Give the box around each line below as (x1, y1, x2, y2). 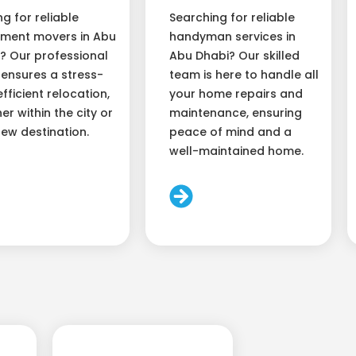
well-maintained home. (168, 143, 304, 160)
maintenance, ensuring (168, 105, 302, 122)
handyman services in (168, 29, 296, 45)
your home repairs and (168, 86, 303, 103)
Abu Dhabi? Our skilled (168, 48, 300, 64)
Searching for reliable (168, 10, 295, 26)
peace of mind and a (168, 124, 292, 141)
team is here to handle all (168, 67, 319, 83)
